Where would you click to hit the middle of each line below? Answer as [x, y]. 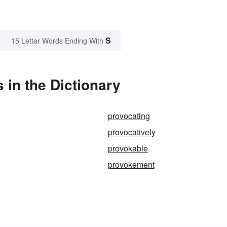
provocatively [131, 132]
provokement [131, 165]
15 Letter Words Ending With [57, 41]
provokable [128, 148]
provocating [129, 116]
